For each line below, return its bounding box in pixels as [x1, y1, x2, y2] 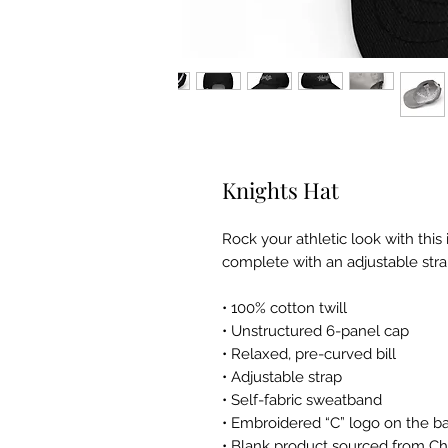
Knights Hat [222, 174, 339, 205]
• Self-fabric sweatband [222, 390, 382, 409]
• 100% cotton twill [222, 298, 347, 317]
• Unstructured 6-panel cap [222, 321, 409, 340]
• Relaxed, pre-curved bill [222, 344, 396, 363]
